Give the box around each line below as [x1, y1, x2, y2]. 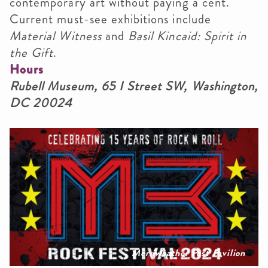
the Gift [10, 44, 54, 62]
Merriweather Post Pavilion [132, 246, 245, 260]
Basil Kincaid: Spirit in [128, 27, 247, 45]
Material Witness [10, 27, 102, 45]
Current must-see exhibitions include [10, 10, 211, 29]
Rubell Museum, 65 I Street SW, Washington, [10, 77, 258, 96]
